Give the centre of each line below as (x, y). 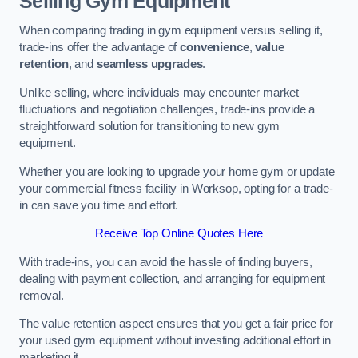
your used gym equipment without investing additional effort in (175, 341)
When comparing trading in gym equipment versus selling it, (171, 31)
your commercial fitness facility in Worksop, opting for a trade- (176, 188)
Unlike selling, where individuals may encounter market (159, 92)
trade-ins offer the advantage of (100, 48)
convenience (215, 48)
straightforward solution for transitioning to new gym (150, 126)
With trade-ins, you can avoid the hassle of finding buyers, (166, 262)
